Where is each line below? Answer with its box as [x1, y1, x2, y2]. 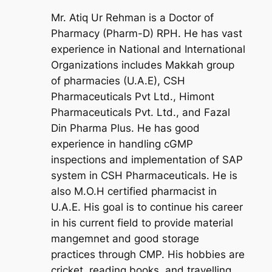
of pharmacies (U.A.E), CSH [50, 75, 185, 87]
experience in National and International [50, 43, 245, 56]
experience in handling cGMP [50, 138, 193, 151]
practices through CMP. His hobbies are [50, 248, 245, 261]
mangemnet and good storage [50, 233, 199, 245]
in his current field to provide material [50, 217, 233, 229]
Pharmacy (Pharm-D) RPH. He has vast [50, 27, 242, 40]
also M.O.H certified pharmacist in [50, 185, 217, 198]
